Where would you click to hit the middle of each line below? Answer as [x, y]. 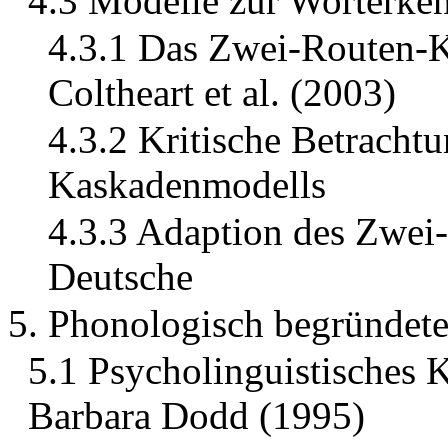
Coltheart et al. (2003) [222, 93]
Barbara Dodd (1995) [196, 416]
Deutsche [120, 277]
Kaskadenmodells [187, 185]
